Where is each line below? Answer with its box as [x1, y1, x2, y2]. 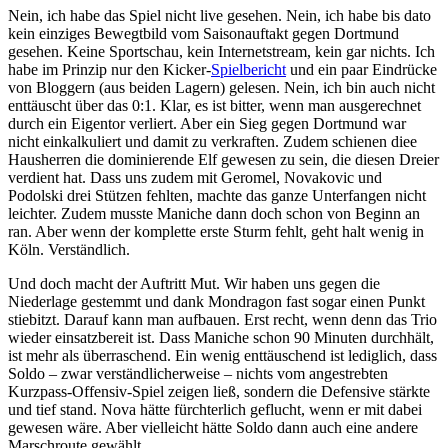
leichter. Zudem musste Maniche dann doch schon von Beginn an [8, 205, 420, 223]
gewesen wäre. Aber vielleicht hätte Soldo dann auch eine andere [8, 419, 418, 437]
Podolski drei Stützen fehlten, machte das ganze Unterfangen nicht [8, 187, 426, 205]
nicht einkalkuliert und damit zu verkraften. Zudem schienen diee [8, 133, 417, 151]
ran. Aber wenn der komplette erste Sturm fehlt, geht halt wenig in [8, 223, 424, 241]
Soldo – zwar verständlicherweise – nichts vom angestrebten [8, 365, 388, 383]
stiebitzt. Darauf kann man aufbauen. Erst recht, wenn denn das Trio [8, 311, 437, 329]
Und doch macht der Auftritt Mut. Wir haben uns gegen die [8, 275, 380, 293]
